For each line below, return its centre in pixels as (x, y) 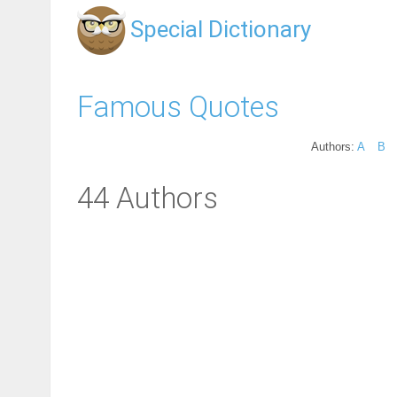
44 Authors (148, 198)
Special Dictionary (221, 29)
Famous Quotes (178, 106)
